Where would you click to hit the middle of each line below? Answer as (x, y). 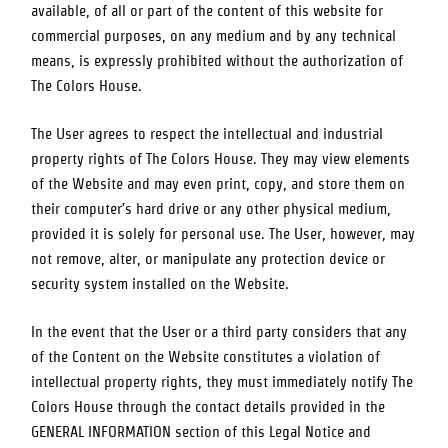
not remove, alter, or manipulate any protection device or (208, 258)
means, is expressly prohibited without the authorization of (217, 60)
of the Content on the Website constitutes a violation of (206, 357)
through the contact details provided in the (249, 407)
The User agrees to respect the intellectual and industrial (207, 133)
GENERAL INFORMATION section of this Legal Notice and (201, 432)
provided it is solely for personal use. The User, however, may (223, 233)
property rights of (89, 158)
